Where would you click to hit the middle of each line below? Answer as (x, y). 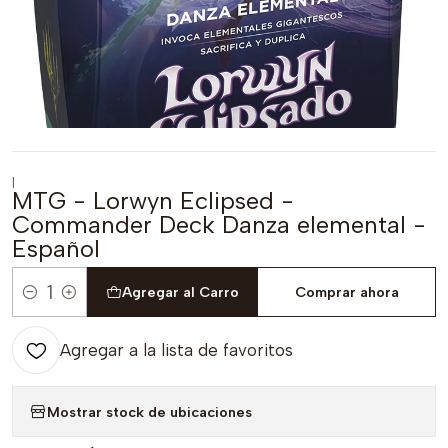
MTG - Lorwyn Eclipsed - (153, 200)
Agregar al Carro (180, 292)
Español (56, 248)
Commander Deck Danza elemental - (219, 224)
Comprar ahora (346, 292)
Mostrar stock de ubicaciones (149, 411)
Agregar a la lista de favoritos (176, 350)
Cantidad (43, 303)
